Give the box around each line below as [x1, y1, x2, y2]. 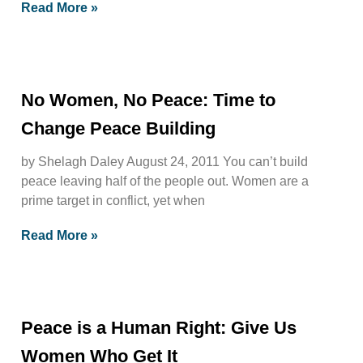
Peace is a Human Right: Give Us [21, 317, 297, 338]
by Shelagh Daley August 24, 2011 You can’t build [21, 154, 308, 169]
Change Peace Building [21, 117, 216, 139]
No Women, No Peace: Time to [21, 89, 275, 110]
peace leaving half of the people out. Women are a [21, 173, 309, 188]
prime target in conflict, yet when [21, 193, 205, 207]
